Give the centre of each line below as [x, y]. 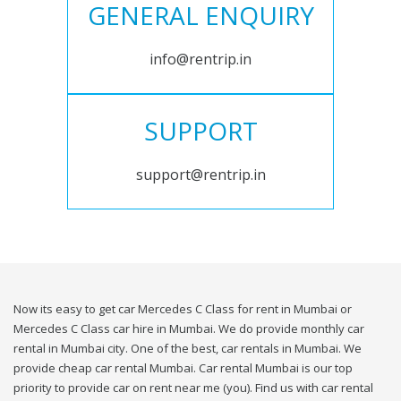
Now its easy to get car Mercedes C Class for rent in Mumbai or [183, 309]
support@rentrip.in [200, 175]
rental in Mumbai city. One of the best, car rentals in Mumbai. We [188, 349]
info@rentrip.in [200, 60]
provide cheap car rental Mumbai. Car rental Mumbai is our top [183, 368]
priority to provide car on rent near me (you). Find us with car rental [193, 388]
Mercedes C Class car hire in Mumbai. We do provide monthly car [189, 329]
